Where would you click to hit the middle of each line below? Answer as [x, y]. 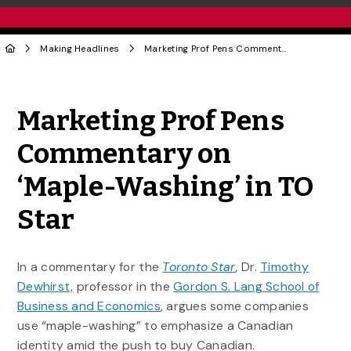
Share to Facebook [270, 96]
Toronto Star [199, 266]
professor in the [123, 286]
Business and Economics [89, 306]
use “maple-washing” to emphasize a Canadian [155, 325]
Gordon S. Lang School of [246, 286]
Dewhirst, [45, 286]
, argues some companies [234, 306]
